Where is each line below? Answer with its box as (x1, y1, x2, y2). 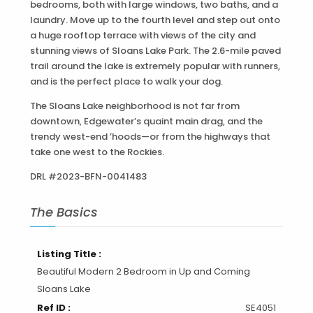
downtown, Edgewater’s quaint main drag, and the (29, 115, 263, 129)
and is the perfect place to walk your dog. (29, 75, 223, 89)
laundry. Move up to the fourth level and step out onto (29, 13, 280, 27)
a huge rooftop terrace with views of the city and (29, 29, 256, 43)
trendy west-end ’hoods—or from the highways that (29, 130, 270, 144)
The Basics (29, 203, 98, 221)
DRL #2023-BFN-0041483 (29, 170, 147, 184)
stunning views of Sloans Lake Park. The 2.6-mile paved (29, 44, 281, 58)
